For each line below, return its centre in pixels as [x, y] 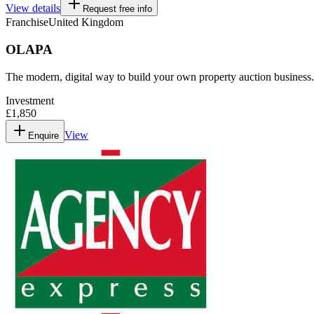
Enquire [43, 135]
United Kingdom [86, 22]
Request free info [117, 9]
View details [33, 8]
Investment [30, 100]
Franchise [27, 22]
